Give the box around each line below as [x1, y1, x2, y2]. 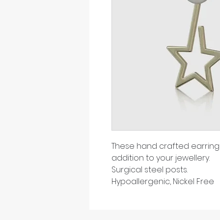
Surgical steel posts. [111, 164, 188, 176]
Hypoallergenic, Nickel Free [111, 176, 214, 188]
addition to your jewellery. [111, 152, 210, 164]
